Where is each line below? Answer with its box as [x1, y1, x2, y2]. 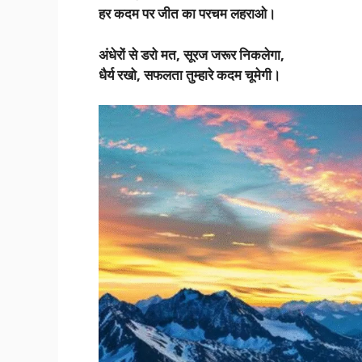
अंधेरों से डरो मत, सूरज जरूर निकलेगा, [99, 44, 284, 64]
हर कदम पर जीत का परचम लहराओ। [99, 4, 276, 23]
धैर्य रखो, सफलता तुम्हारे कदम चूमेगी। [99, 65, 280, 84]
